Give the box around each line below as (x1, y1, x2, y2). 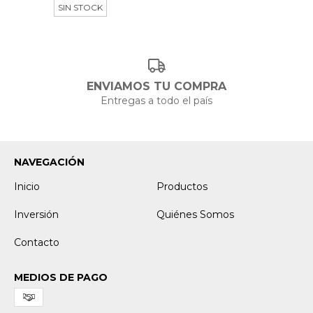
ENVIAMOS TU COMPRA (87, 80, 226, 94)
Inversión (14, 208, 59, 221)
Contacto (14, 236, 59, 249)
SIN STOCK (57, 1, 103, 13)
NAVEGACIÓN (14, 156, 85, 169)
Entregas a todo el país (101, 94, 212, 108)
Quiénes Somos (156, 208, 234, 221)
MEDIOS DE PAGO (14, 271, 108, 284)
